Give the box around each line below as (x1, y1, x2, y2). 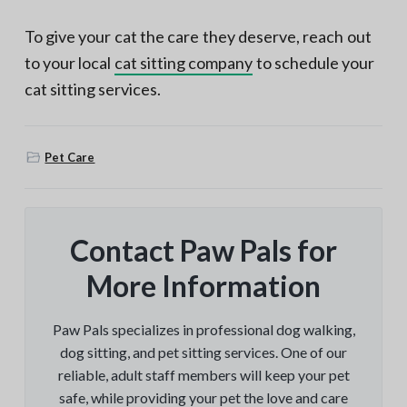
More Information (86, 267, 321, 303)
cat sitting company (114, 52, 253, 73)
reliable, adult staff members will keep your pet (57, 365, 350, 383)
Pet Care (45, 150, 95, 165)
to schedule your (253, 52, 375, 73)
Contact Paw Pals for (70, 232, 337, 268)
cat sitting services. (24, 78, 162, 99)
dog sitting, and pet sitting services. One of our (60, 342, 347, 361)
